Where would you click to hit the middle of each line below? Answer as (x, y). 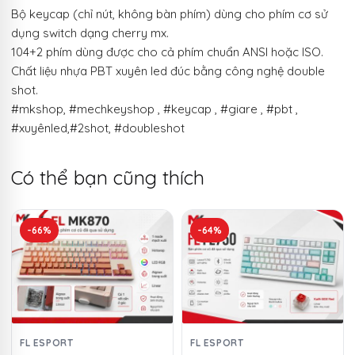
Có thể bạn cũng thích (108, 178)
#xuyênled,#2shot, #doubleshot (98, 128)
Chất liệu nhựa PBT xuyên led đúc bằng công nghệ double (168, 71)
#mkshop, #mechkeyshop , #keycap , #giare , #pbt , (155, 109)
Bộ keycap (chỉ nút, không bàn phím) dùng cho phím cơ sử (170, 14)
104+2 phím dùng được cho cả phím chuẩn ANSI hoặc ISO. (167, 52)
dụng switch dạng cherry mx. (90, 33)
